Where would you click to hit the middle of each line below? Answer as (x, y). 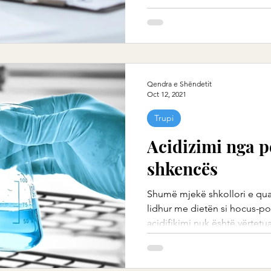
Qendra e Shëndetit (179, 83)
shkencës (182, 168)
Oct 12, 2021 (167, 94)
